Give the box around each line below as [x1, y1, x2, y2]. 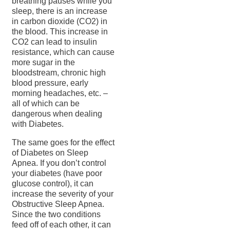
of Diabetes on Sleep [12, 148, 88, 158]
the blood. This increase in [12, 27, 108, 36]
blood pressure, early [12, 79, 88, 88]
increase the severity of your [12, 189, 113, 199]
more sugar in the [12, 58, 75, 67]
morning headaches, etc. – [12, 89, 108, 98]
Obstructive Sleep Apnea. [12, 200, 104, 209]
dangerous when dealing [12, 109, 102, 119]
